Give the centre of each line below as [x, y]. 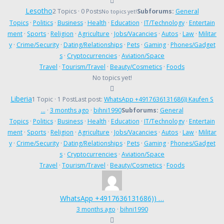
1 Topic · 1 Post [53, 99]
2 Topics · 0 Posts [77, 11]
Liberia [21, 98]
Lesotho [39, 10]
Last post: [89, 99]
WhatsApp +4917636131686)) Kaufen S [159, 99]
